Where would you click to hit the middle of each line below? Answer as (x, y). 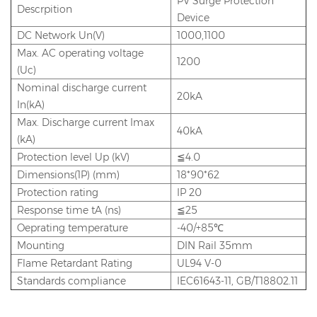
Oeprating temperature (74, 228)
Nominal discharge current (82, 88)
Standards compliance (71, 281)
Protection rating (58, 193)
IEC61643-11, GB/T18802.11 (237, 281)
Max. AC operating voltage (80, 53)
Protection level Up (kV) (73, 157)
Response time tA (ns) (69, 211)
